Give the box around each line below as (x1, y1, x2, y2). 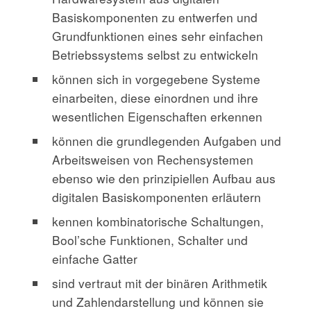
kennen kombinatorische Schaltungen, (52, 212, 264, 230)
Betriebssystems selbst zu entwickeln (52, 46, 258, 64)
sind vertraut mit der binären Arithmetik (52, 274, 267, 292)
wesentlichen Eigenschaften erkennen (52, 108, 262, 126)
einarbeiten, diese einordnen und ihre (52, 89, 258, 107)
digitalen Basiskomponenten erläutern (52, 188, 261, 206)
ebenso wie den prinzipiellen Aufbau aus (52, 169, 276, 187)
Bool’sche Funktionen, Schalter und (52, 231, 248, 249)
